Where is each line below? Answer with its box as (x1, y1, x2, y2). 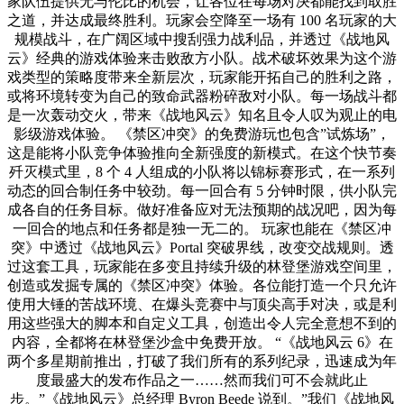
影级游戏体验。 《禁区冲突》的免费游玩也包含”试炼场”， (14, 125, 390, 142)
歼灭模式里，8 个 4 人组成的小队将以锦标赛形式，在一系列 (9, 163, 395, 179)
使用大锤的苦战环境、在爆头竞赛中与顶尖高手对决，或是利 (7, 296, 397, 312)
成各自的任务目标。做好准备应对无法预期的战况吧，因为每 (7, 201, 397, 217)
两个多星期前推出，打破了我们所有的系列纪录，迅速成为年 (7, 353, 397, 369)
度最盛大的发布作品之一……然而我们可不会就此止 (36, 372, 368, 388)
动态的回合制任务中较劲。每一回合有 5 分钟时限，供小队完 (7, 182, 397, 198)
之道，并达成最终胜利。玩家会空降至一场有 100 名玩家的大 (7, 12, 397, 28)
